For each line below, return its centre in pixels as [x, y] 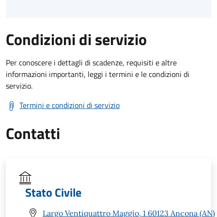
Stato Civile [53, 192]
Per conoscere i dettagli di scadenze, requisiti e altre [91, 62]
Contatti [33, 133]
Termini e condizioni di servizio [70, 105]
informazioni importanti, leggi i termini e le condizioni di [98, 74]
